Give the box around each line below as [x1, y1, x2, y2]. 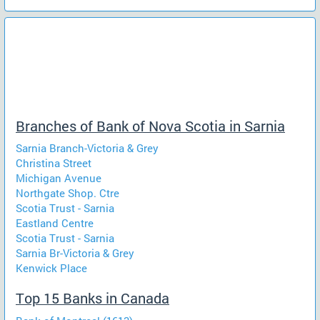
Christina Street [16, 156, 91, 170]
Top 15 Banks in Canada [16, 289, 169, 307]
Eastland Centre [16, 216, 94, 230]
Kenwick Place [16, 261, 87, 275]
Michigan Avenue [16, 171, 101, 185]
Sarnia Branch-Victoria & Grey [16, 141, 159, 155]
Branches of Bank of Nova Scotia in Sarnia [16, 116, 285, 135]
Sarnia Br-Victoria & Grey [16, 246, 134, 260]
